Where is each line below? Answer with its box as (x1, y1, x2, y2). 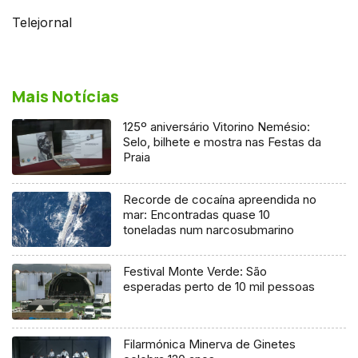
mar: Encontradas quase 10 (123, 206, 271, 222)
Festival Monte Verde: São (123, 264, 268, 280)
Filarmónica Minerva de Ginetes (123, 336, 296, 352)
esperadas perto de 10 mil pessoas (123, 279, 316, 295)
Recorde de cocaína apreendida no (123, 191, 317, 207)
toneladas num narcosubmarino (123, 221, 295, 237)
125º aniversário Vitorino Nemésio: (123, 118, 311, 134)
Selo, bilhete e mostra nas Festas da (123, 133, 322, 149)
